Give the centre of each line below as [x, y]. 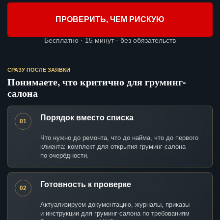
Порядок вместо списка [87, 118]
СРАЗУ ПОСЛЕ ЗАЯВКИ [39, 70]
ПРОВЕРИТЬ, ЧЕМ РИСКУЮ [110, 20]
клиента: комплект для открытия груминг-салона [113, 147]
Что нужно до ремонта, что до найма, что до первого [119, 138]
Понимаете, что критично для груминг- [97, 82]
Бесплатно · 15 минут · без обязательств [110, 41]
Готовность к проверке [86, 185]
